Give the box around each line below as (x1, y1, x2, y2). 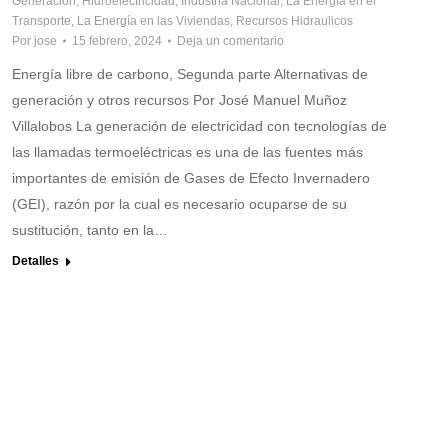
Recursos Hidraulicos (236, 13, 353, 28)
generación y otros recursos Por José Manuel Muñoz (12, 91, 347, 108)
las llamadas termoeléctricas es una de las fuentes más (12, 143, 363, 160)
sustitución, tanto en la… (12, 221, 168, 238)
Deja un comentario (177, 33, 284, 48)
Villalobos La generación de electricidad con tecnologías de (12, 117, 387, 134)
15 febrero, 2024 (72, 33, 162, 48)
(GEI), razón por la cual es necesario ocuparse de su (12, 195, 347, 212)
